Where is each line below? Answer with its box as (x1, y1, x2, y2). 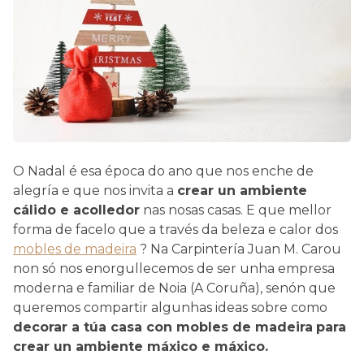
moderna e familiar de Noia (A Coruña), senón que (13, 280, 336, 297)
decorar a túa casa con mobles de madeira (13, 319, 313, 336)
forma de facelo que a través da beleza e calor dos (13, 222, 338, 238)
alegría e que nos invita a (13, 183, 177, 199)
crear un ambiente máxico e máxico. (13, 339, 268, 355)
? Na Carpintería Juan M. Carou (136, 241, 341, 258)
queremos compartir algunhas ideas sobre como (13, 300, 327, 316)
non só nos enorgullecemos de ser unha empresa (13, 261, 335, 277)
